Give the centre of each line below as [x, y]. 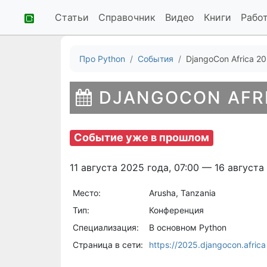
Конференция [176, 210]
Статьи [72, 17]
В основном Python [187, 227]
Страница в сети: [108, 244]
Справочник [127, 17]
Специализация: [105, 227]
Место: [86, 193]
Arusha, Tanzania [182, 193]
